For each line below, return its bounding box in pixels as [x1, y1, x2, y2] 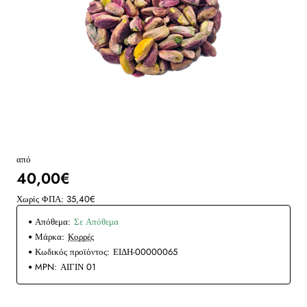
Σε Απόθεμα [74, 214, 119, 228]
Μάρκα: [35, 230, 64, 243]
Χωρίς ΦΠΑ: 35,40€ [16, 192, 95, 206]
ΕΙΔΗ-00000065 [113, 245, 177, 258]
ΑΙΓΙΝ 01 [60, 260, 96, 273]
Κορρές [68, 230, 94, 243]
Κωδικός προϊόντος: [35, 245, 110, 258]
